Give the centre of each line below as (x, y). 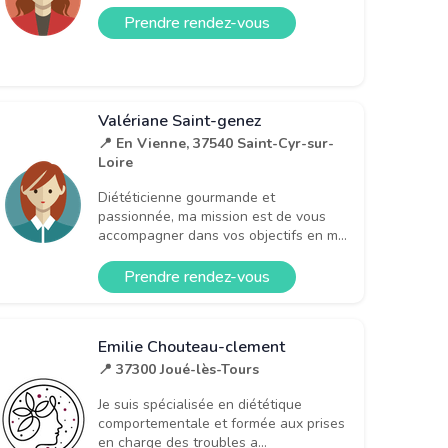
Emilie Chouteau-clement (191, 347)
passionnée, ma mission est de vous (212, 216)
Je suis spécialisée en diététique (200, 405)
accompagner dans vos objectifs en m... (222, 235)
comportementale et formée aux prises (221, 424)
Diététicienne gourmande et (186, 197)
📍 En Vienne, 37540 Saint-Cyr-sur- (216, 143)
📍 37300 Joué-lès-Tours (178, 370)
